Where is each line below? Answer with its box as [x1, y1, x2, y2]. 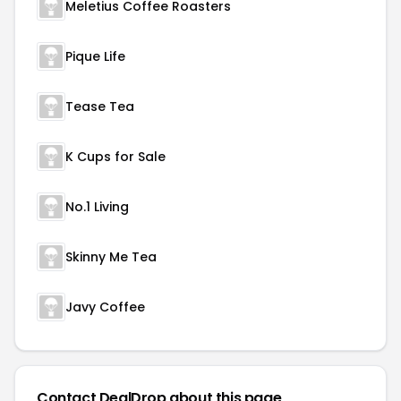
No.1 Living [65, 198, 129, 216]
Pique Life [65, 47, 125, 65]
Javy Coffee [65, 298, 145, 316]
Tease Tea [65, 98, 134, 115]
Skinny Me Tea [65, 248, 157, 266]
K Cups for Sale [65, 148, 166, 166]
